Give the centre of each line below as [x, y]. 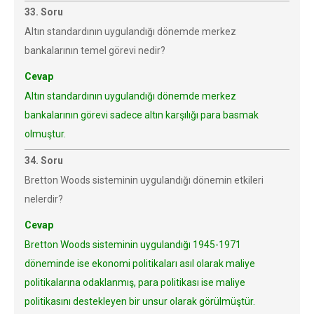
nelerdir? [44, 199]
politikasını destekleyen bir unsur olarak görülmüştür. [140, 301]
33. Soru [44, 12]
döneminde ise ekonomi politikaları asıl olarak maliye [140, 264]
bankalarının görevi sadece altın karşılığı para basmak [142, 115]
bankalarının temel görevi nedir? [95, 50]
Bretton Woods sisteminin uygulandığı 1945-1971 [133, 245]
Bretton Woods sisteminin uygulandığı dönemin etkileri [144, 180]
